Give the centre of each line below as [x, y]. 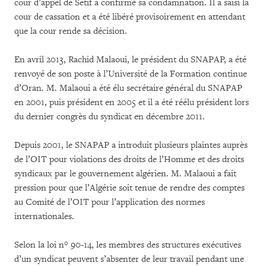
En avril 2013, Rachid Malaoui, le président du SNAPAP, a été [130, 60]
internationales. [44, 216]
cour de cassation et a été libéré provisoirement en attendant [130, 17]
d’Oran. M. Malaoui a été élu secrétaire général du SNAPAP [128, 88]
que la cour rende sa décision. [71, 31]
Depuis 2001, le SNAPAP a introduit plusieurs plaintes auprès [131, 145]
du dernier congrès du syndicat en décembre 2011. [110, 117]
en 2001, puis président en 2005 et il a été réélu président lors [132, 102]
